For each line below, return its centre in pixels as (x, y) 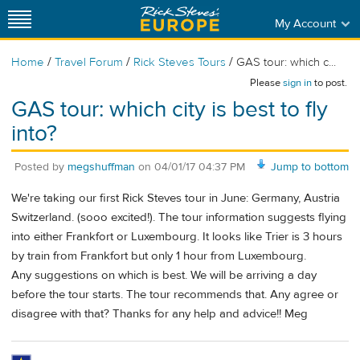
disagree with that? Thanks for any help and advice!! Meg (160, 314)
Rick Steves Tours (180, 62)
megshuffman (101, 167)
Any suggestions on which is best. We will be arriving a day (164, 276)
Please (266, 83)
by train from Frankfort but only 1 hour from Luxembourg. (159, 256)
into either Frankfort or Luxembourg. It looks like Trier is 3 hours (177, 237)
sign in (297, 83)
